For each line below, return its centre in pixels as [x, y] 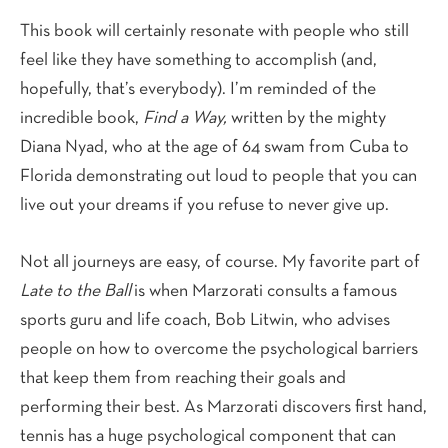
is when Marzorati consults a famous [264, 291]
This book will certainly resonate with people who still [214, 31]
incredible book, [81, 118]
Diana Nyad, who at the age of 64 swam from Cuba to [214, 147]
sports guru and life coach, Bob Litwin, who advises [205, 320]
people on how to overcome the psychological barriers [219, 349]
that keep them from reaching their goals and [183, 378]
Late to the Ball [75, 291]
